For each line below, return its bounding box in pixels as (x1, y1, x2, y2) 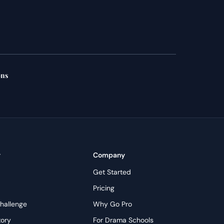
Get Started (92, 167, 131, 176)
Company (92, 150, 125, 159)
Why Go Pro (92, 199, 132, 208)
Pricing (92, 183, 114, 192)
